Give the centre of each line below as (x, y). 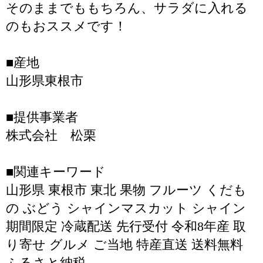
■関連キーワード (56, 172)
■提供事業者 (42, 117)
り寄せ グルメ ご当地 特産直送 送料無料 (124, 245)
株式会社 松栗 (51, 135)
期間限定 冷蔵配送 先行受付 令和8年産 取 (126, 226)
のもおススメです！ (66, 26)
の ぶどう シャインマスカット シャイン (126, 208)
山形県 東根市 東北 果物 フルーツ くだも (126, 190)
